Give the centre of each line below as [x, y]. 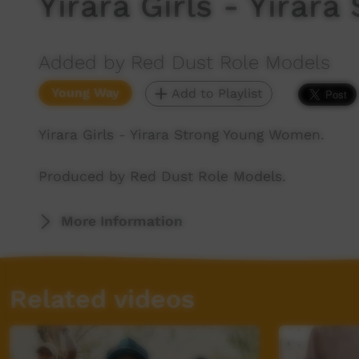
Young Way [85, 93]
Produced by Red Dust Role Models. [162, 176]
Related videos [102, 299]
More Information [122, 221]
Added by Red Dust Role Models [184, 63]
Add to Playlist [215, 93]
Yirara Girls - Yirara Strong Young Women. [182, 135]
